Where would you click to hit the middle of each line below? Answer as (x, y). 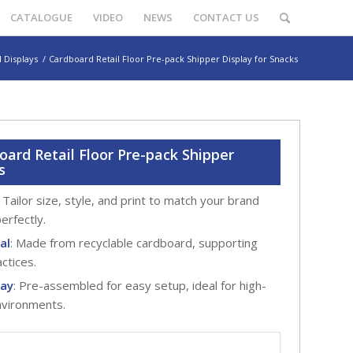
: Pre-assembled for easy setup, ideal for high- (140, 286)
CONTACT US (226, 17)
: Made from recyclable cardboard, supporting (134, 243)
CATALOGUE (41, 17)
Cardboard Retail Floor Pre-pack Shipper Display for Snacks (173, 59)
